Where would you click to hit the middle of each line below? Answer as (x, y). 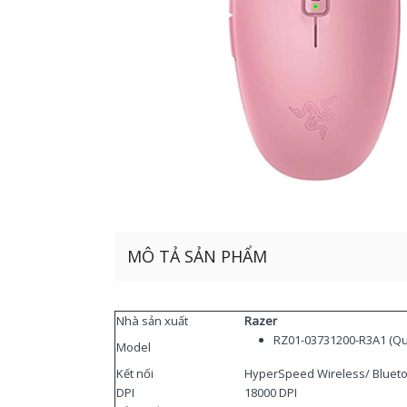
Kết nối (135, 373)
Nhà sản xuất (152, 321)
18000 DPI (271, 392)
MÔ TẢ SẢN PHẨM (197, 256)
